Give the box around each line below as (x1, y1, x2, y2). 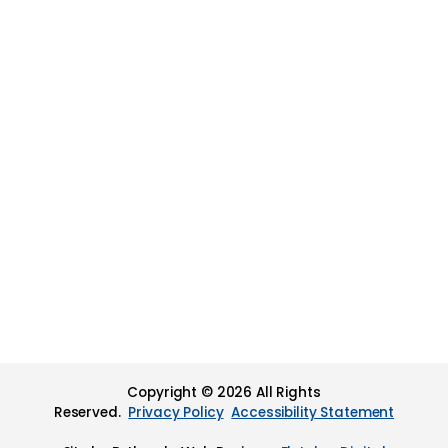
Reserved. (53, 403, 129, 423)
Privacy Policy (128, 403, 224, 423)
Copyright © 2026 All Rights (127, 383, 321, 403)
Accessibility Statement (231, 403, 395, 423)
